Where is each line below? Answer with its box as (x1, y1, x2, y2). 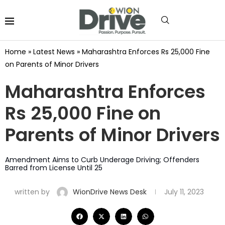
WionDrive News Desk (73, 186, 149, 197)
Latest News (33, 46, 75, 57)
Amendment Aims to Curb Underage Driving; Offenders (5, 154, 199, 165)
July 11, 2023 (164, 186, 204, 197)
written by (13, 186, 52, 197)
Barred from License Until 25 (5, 162, 102, 173)
